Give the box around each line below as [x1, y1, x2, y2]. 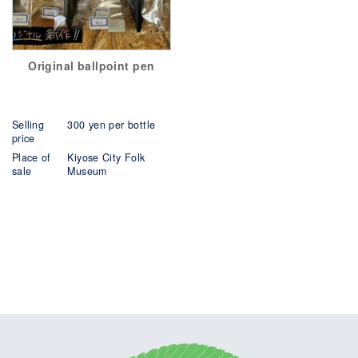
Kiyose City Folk [67, 149, 145, 165]
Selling [12, 117, 44, 133]
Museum [67, 163, 107, 178]
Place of [12, 149, 51, 165]
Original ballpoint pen [28, 58, 155, 74]
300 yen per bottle [67, 117, 156, 133]
